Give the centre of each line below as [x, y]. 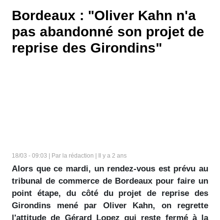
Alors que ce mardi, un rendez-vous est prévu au [110, 169]
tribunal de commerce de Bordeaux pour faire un [110, 181]
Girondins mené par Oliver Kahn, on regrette [110, 206]
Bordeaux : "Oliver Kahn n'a [104, 15]
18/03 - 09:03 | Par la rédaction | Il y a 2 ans [69, 156]
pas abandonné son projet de [108, 32]
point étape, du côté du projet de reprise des [110, 193]
